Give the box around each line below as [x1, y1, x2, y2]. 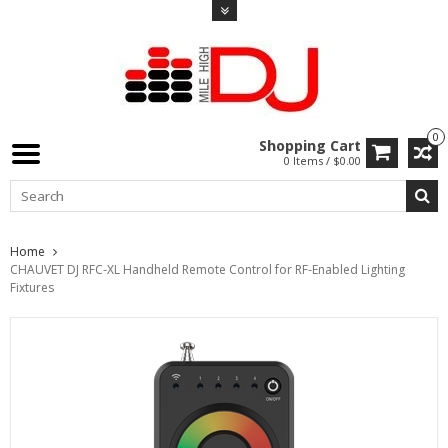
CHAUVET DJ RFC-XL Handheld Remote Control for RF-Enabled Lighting [10, 260, 405, 278]
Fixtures [10, 278, 54, 296]
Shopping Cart [259, 136, 361, 155]
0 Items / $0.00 [284, 153, 361, 168]
